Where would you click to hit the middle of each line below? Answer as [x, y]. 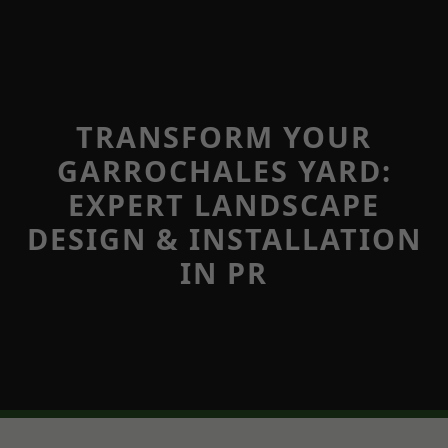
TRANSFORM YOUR [224, 136]
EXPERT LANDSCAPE [224, 204]
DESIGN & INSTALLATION [224, 238]
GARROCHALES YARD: [224, 170]
